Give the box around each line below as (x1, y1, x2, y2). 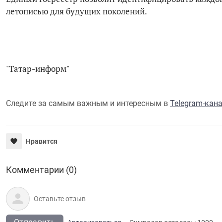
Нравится (26, 137, 57, 145)
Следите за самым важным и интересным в (6, 98, 170, 108)
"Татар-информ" (6, 62, 69, 74)
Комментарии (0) (6, 164, 77, 175)
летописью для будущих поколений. (6, 5, 147, 17)
